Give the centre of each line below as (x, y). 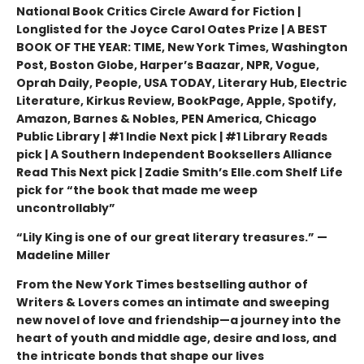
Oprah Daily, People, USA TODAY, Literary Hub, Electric (182, 82)
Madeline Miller (63, 255)
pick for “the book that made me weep (137, 190)
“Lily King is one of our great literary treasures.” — (172, 237)
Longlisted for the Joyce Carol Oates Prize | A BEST (172, 29)
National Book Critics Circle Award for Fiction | (158, 11)
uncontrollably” (66, 208)
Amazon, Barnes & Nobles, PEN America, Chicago (167, 118)
